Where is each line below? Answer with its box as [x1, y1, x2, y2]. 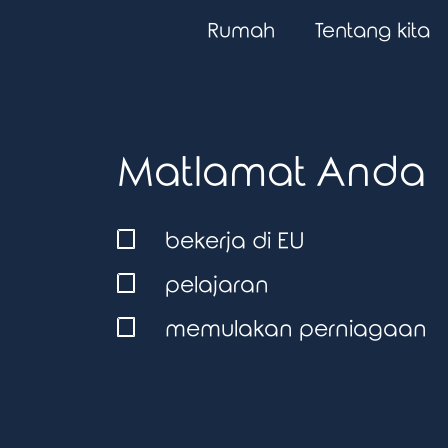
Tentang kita [315, 20, 430, 42]
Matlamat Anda [117, 151, 426, 196]
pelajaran [164, 273, 269, 298]
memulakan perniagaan [164, 317, 427, 342]
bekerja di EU [164, 229, 305, 254]
